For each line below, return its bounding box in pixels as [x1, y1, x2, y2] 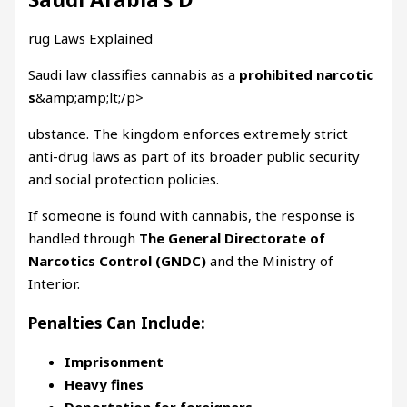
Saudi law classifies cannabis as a [28, 65, 240, 84]
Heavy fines [65, 374, 144, 393]
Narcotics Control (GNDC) [28, 252, 207, 271]
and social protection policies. [28, 170, 220, 189]
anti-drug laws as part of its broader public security [28, 147, 361, 166]
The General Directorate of [139, 229, 326, 248]
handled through [28, 229, 140, 248]
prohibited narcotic [239, 65, 374, 84]
